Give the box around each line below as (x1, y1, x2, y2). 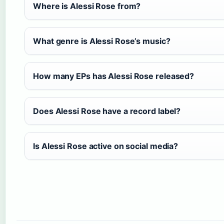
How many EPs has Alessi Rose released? (33, 71, 194, 81)
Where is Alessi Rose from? (33, 1, 141, 11)
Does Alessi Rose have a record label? (33, 106, 181, 116)
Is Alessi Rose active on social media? (33, 141, 178, 151)
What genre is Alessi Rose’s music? (33, 36, 170, 46)
